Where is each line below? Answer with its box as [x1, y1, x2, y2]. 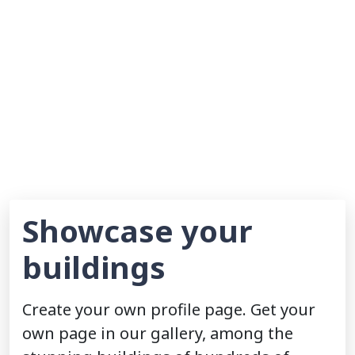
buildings [22, 246, 166, 288]
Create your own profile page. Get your [22, 299, 315, 321]
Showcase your [22, 210, 252, 252]
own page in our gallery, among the [22, 323, 293, 345]
